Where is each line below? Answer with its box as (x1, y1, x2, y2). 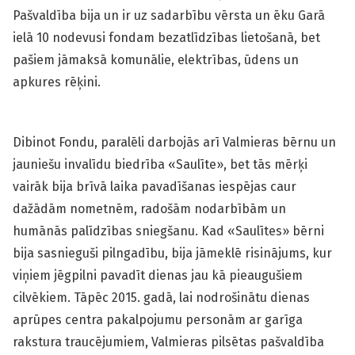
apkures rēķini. (13, 74, 104, 90)
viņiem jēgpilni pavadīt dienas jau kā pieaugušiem (13, 268, 303, 284)
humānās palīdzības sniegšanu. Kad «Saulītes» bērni (13, 223, 324, 239)
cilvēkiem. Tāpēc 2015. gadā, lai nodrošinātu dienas (13, 290, 310, 306)
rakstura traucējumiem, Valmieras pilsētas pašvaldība (13, 334, 324, 350)
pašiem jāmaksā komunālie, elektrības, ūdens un (13, 52, 299, 68)
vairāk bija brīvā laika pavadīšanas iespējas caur (13, 179, 296, 195)
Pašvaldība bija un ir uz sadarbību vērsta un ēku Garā (13, 8, 325, 24)
